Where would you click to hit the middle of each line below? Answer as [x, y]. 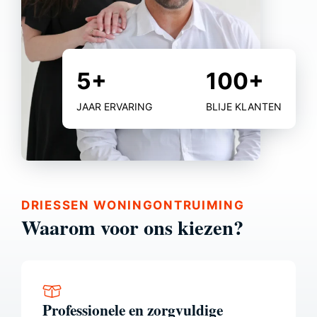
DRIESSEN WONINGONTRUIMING [133, 206]
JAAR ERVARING [114, 107]
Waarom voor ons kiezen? [132, 227]
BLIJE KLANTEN [244, 107]
